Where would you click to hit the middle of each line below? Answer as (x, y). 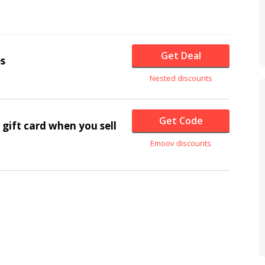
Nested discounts (181, 78)
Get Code (181, 121)
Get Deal (181, 56)
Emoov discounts (181, 143)
